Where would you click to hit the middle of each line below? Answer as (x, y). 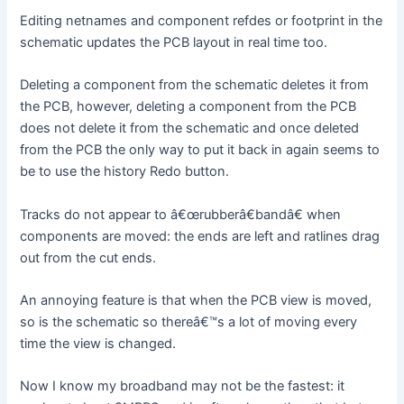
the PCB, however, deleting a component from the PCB (188, 107)
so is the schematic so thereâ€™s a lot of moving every (189, 322)
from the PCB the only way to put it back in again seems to (200, 150)
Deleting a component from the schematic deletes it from (195, 85)
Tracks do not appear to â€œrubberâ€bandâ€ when (181, 214)
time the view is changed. (98, 344)
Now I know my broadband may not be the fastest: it (183, 386)
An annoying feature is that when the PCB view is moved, (196, 301)
